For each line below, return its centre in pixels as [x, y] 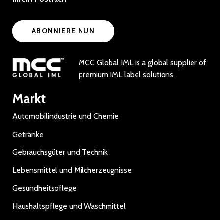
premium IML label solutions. [127, 74]
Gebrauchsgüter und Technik [60, 152]
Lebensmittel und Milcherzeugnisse [72, 170]
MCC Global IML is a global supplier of [142, 62]
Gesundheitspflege [44, 188]
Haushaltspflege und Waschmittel [69, 206]
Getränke [28, 134]
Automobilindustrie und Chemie [66, 116]
